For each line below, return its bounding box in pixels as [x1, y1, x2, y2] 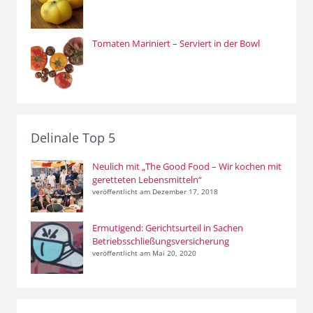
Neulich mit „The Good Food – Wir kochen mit [92, 160, 282, 173]
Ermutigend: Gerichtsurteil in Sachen [92, 221, 243, 235]
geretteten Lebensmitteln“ [92, 173, 202, 187]
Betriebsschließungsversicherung [92, 235, 229, 248]
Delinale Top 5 [31, 129, 115, 147]
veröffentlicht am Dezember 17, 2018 [92, 187, 218, 197]
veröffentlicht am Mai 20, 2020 [92, 248, 196, 259]
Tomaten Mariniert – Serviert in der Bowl [92, 37, 260, 50]
